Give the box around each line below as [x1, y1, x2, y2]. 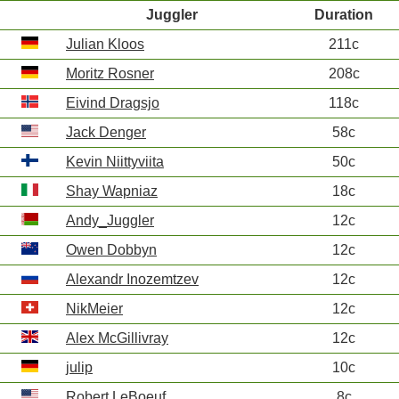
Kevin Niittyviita [66, 154, 164, 169]
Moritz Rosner [66, 66, 154, 81]
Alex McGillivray [66, 330, 168, 346]
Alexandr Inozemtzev [66, 272, 199, 287]
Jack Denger [66, 125, 146, 140]
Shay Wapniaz [66, 183, 158, 199]
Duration [314, 7, 373, 22]
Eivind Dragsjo [66, 95, 159, 110]
